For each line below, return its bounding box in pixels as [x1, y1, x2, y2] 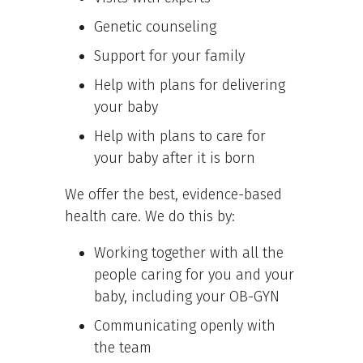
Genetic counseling [94, 17, 216, 36]
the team [94, 338, 152, 357]
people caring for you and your [94, 265, 294, 284]
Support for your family [94, 46, 245, 65]
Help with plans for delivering [94, 75, 285, 94]
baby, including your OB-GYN [94, 287, 280, 305]
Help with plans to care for [94, 126, 266, 145]
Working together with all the [94, 243, 284, 262]
